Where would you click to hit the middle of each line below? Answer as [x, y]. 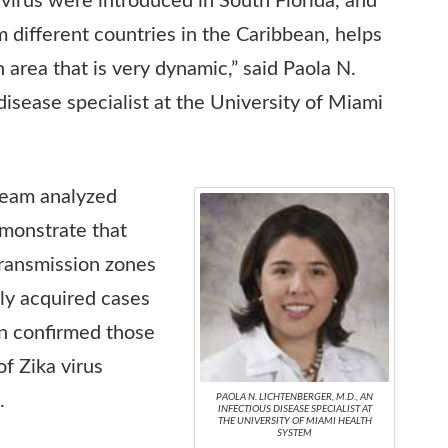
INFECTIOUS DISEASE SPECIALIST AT [294, 408]
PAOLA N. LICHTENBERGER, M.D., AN [295, 396]
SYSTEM [295, 432]
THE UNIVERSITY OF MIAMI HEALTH [294, 420]
